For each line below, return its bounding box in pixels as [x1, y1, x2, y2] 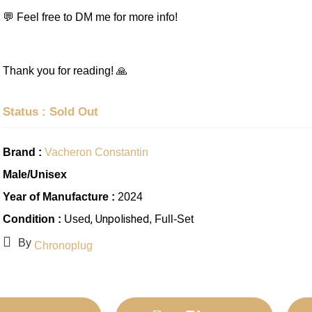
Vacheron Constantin [44, 146, 148, 159]
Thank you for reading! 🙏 [2, 64, 127, 77]
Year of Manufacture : [2, 191, 115, 203]
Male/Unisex [2, 169, 67, 181]
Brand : [2, 146, 45, 159]
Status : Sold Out [2, 105, 98, 119]
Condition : [2, 213, 61, 226]
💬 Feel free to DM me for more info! [2, 11, 178, 23]
